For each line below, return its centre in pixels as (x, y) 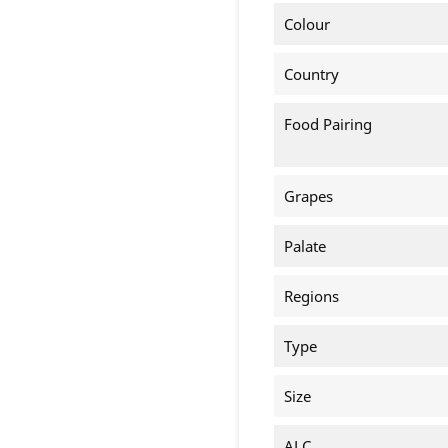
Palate (305, 246)
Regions (311, 296)
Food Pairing (328, 124)
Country (311, 74)
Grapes (308, 196)
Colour (307, 24)
